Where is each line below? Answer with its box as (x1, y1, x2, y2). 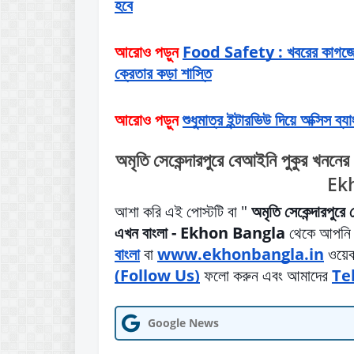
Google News (148, 314, 219, 330)
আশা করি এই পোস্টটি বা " (115, 200, 251, 222)
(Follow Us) (115, 264, 200, 286)
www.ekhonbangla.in (157, 243, 324, 265)
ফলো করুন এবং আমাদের (200, 264, 332, 286)
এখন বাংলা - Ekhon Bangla (115, 221, 285, 243)
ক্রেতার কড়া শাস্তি (115, 62, 212, 85)
